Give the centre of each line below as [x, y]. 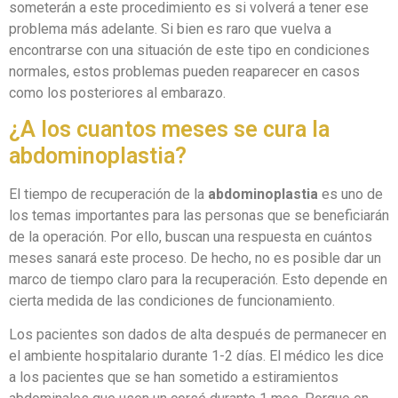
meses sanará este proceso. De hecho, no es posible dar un [195, 258]
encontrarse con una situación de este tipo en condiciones [189, 50]
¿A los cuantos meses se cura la [169, 129]
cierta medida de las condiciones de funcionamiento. [172, 301]
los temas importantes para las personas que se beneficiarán [199, 215]
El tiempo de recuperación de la [108, 194]
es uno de [350, 194]
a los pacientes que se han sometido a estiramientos [174, 378]
